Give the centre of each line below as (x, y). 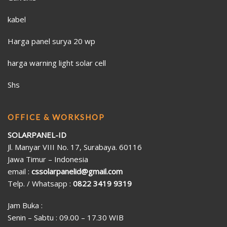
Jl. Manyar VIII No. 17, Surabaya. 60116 (75, 147)
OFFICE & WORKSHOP (56, 117)
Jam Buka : (25, 205)
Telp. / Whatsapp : (40, 184)
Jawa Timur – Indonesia (48, 159)
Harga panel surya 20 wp (51, 41)
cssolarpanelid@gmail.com (77, 172)
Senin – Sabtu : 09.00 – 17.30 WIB (66, 218)
